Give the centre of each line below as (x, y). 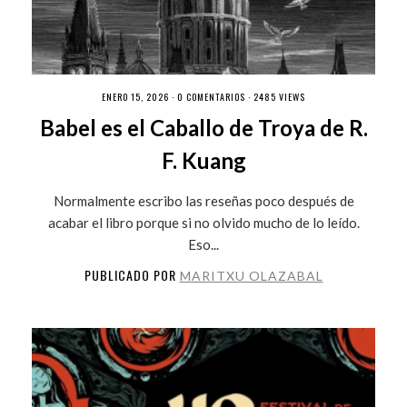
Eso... (203, 244)
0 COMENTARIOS (211, 96)
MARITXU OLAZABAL (251, 275)
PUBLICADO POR (132, 274)
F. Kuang (203, 160)
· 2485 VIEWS (275, 96)
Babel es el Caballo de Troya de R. (203, 127)
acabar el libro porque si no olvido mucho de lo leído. (203, 222)
